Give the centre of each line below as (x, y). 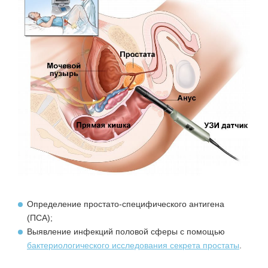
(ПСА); (40, 218)
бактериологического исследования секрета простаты (133, 246)
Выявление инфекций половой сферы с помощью (126, 232)
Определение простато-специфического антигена (126, 204)
